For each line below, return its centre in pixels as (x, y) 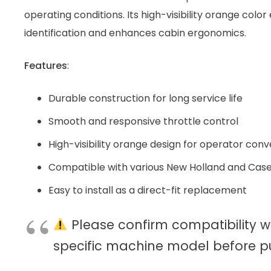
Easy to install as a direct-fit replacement (148, 190)
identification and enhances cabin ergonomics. (135, 33)
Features (46, 65)
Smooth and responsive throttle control (143, 121)
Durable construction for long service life (145, 98)
